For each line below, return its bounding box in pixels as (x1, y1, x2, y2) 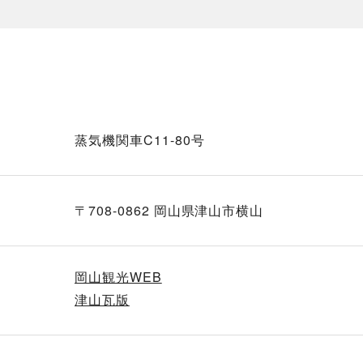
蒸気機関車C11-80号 (75, 130, 205, 149)
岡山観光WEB (75, 267, 162, 286)
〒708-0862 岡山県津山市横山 (75, 201, 264, 220)
